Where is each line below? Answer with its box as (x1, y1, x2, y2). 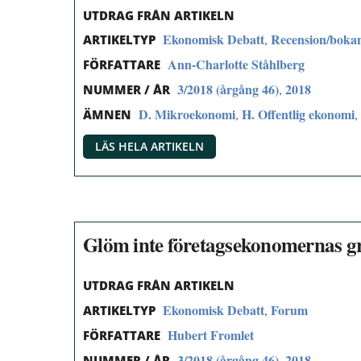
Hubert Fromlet (168, 325, 254, 344)
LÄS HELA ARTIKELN (95, 138, 204, 154)
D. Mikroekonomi (139, 104, 235, 123)
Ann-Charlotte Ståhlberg (168, 55, 305, 74)
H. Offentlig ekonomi (242, 104, 355, 123)
